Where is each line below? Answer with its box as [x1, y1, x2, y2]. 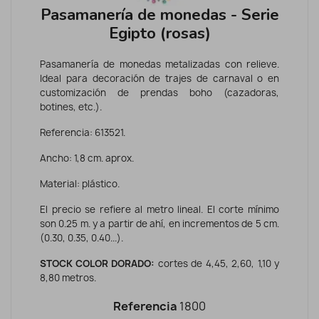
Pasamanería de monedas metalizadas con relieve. [40, 57, 279, 70]
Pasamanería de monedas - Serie [40, 3, 279, 26]
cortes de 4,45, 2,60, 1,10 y [155, 256, 279, 270]
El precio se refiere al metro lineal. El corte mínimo [40, 202, 279, 216]
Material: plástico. [40, 177, 120, 190]
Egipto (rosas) [108, 21, 211, 44]
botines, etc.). [40, 100, 102, 113]
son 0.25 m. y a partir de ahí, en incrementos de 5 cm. [40, 216, 279, 230]
